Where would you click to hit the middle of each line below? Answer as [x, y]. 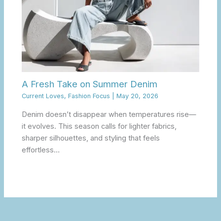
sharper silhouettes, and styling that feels [91, 138]
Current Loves [43, 96]
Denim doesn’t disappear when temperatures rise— [109, 114]
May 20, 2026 [138, 96]
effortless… [41, 150]
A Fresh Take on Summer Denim [90, 84]
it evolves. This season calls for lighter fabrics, [99, 126]
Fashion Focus [89, 96]
